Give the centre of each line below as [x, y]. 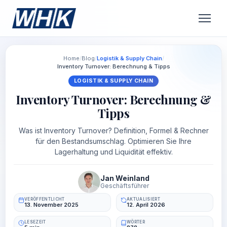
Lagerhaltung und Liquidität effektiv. [113, 152]
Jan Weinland [125, 178]
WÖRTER [136, 222]
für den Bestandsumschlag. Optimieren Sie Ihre [113, 141]
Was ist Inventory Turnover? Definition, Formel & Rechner [113, 130]
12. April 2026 [146, 205]
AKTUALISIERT [143, 199]
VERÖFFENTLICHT [45, 199]
